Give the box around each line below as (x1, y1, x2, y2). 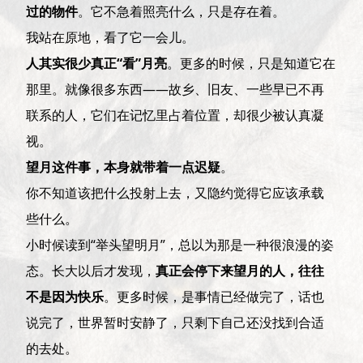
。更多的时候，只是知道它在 (167, 53, 336, 72)
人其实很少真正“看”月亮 (26, 53, 168, 72)
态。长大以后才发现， (26, 261, 156, 280)
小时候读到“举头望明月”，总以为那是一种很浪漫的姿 (26, 235, 335, 254)
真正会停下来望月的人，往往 (156, 261, 325, 280)
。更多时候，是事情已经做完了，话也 (104, 287, 325, 305)
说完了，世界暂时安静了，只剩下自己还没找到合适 (26, 313, 325, 331)
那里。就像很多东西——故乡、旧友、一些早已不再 (26, 79, 325, 98)
